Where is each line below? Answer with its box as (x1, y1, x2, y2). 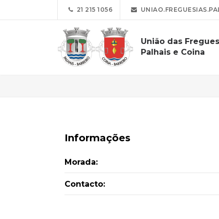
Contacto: (65, 179, 105, 189)
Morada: (65, 157, 98, 167)
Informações (65, 132, 131, 144)
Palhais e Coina (141, 47, 205, 57)
